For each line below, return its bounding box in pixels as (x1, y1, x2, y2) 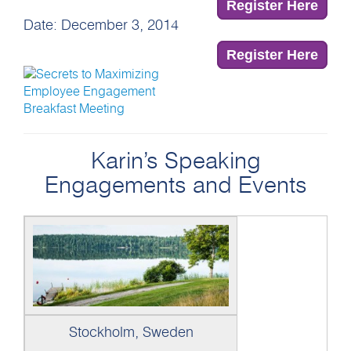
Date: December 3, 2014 (24, 18, 179, 33)
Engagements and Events (44, 174, 307, 197)
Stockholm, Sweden (68, 325, 194, 340)
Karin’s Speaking (90, 150, 261, 173)
